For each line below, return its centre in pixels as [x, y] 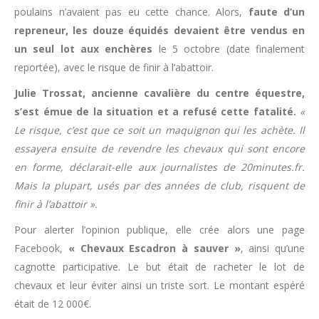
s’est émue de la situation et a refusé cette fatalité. [155, 111]
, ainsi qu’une [272, 248]
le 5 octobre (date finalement [229, 49]
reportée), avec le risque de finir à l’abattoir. [114, 67]
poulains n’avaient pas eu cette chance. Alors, [131, 12]
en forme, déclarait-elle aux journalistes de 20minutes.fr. [159, 167]
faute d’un [276, 12]
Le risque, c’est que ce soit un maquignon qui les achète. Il [159, 130]
